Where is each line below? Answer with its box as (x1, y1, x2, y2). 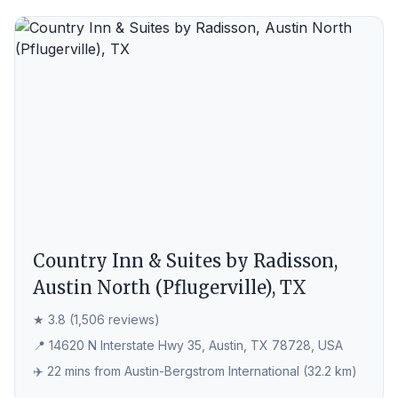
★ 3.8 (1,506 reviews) (33, 312, 160, 327)
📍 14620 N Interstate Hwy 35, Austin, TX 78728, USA (33, 338, 343, 353)
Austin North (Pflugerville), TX (33, 276, 306, 298)
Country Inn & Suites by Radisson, (33, 250, 338, 272)
